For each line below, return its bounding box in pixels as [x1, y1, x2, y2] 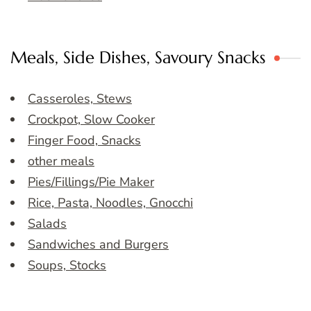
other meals [28, 153, 94, 170]
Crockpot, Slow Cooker [28, 111, 155, 128]
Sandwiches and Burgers [28, 236, 169, 253]
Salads [28, 215, 67, 233]
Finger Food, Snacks [28, 132, 141, 149]
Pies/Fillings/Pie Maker [28, 174, 154, 191]
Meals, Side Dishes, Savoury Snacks [10, 47, 266, 69]
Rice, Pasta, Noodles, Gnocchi [28, 194, 193, 212]
